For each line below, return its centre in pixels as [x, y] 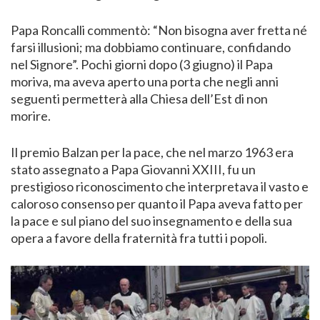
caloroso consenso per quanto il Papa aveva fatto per [157, 203]
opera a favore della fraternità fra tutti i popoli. [139, 237]
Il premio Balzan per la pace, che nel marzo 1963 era [152, 152]
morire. [31, 115]
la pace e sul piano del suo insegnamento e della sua [151, 220]
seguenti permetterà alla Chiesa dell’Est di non [139, 98]
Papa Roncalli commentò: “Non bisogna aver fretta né [159, 30]
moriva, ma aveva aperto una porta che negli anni [145, 81]
